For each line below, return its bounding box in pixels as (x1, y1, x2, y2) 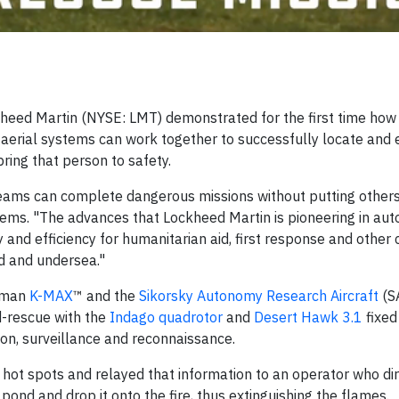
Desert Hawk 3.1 (254, 308, 362, 327)
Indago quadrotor (110, 308, 223, 327)
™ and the (73, 287, 139, 305)
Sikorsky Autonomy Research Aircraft (139, 287, 379, 305)
